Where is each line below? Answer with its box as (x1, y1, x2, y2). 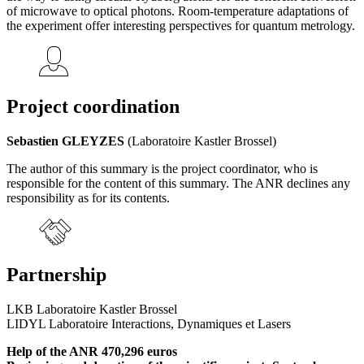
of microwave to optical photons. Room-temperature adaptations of (6, 3, 349, 18)
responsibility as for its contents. (6, 190, 170, 205)
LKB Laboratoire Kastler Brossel (6, 302, 177, 317)
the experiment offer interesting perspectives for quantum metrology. (6, 18, 355, 32)
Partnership (6, 264, 106, 286)
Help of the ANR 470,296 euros (6, 344, 177, 359)
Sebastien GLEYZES (6, 133, 124, 148)
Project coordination (6, 95, 180, 117)
